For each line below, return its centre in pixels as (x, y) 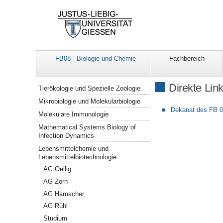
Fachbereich (187, 59)
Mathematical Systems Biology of (87, 127)
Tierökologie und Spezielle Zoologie (90, 89)
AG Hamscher (64, 194)
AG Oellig (57, 169)
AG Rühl (56, 206)
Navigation (52, 85)
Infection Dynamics (66, 135)
